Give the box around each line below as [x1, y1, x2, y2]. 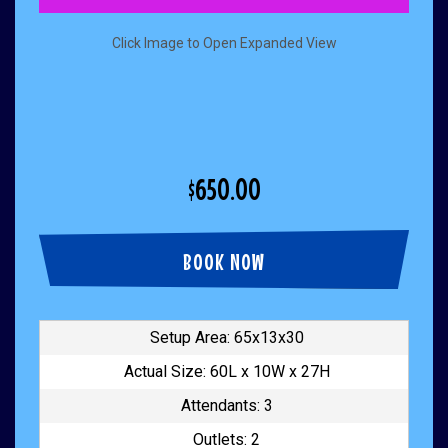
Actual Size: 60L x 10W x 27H [123, 362, 330, 382]
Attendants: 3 [180, 396, 273, 416]
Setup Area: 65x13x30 [149, 328, 304, 348]
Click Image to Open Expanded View [111, 35, 337, 52]
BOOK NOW [183, 248, 265, 276]
